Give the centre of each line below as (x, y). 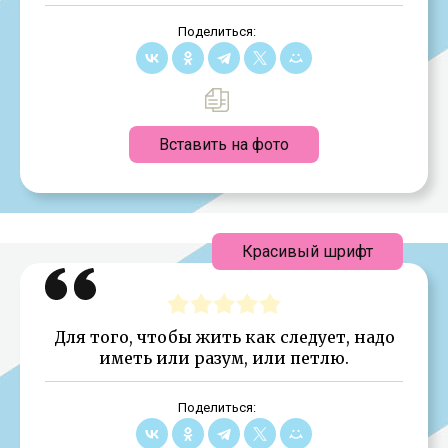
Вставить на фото (224, 144)
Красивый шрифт (307, 251)
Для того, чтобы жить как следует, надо (224, 336)
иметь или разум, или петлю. (224, 357)
